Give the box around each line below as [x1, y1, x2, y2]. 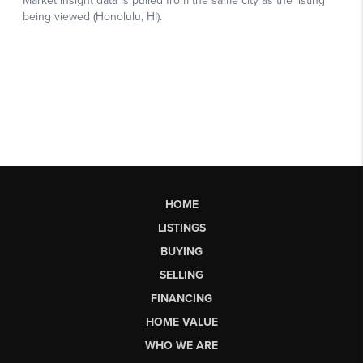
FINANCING [151, 291, 212, 305]
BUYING [160, 244, 203, 258]
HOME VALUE [145, 314, 218, 329]
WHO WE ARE [145, 338, 218, 352]
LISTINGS [157, 220, 206, 235]
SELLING [160, 267, 203, 282]
